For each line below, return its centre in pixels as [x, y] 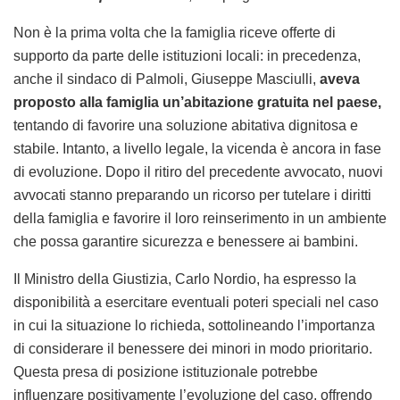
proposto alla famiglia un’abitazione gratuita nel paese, [197, 102]
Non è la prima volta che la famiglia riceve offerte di [175, 32]
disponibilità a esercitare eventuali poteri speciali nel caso [196, 302]
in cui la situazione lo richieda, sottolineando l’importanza [194, 325]
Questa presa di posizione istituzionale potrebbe [166, 371]
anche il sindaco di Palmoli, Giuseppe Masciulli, [167, 79]
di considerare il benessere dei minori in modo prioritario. [193, 348]
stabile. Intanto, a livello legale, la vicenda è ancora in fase [197, 148]
